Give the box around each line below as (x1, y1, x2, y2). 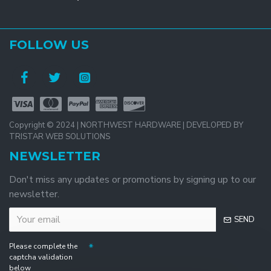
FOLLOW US (9, 38, 89, 52)
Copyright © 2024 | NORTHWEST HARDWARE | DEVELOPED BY (9, 120, 243, 131)
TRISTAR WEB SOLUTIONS (9, 131, 110, 142)
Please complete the (9, 241, 77, 251)
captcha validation (9, 252, 73, 262)
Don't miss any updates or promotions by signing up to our (9, 173, 256, 186)
